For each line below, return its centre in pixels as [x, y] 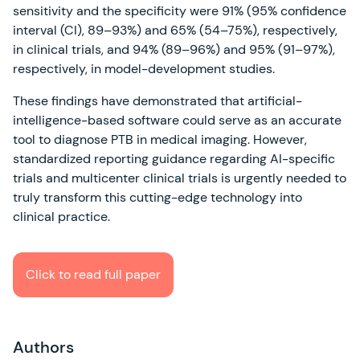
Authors [43, 348]
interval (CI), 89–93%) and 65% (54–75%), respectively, [175, 31]
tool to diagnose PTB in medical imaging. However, [160, 140]
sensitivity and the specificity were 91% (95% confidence [180, 11]
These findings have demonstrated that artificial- [157, 101]
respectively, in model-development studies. [144, 69]
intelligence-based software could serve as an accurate [177, 121]
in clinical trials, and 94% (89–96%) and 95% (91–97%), [174, 50]
